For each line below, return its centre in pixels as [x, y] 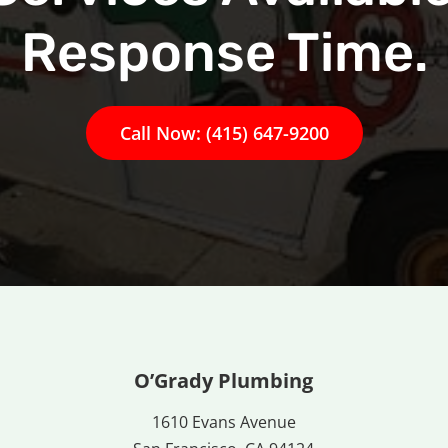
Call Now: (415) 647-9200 [224, 132]
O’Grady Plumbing [224, 381]
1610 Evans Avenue [223, 422]
